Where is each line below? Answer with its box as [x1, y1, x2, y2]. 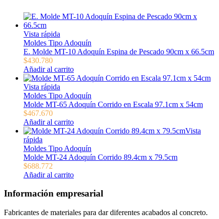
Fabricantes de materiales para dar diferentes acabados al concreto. [4, 208, 208, 217]
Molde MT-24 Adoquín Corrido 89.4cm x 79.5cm [23, 153, 177, 161]
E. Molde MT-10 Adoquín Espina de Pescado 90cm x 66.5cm [23, 47, 214, 56]
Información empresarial [4, 188, 103, 199]
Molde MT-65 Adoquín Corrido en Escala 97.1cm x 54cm [23, 100, 203, 109]
